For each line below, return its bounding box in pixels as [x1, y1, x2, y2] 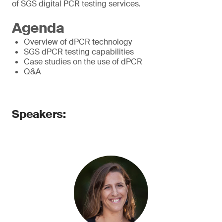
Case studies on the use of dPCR [24, 56, 142, 67]
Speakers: [12, 107, 66, 121]
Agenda [12, 19, 64, 37]
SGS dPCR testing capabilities [24, 47, 134, 57]
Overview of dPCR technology [24, 37, 132, 47]
